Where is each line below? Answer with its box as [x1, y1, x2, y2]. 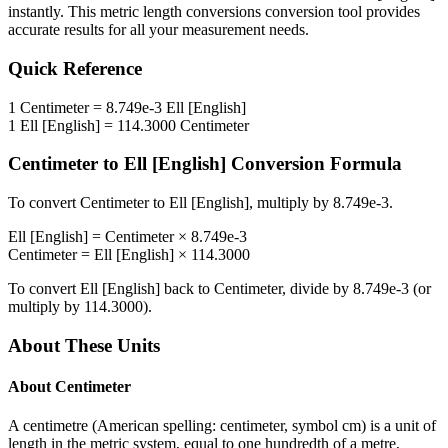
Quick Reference [8, 58, 142, 80]
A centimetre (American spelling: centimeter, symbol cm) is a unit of [8, 417, 436, 435]
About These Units [8, 334, 160, 356]
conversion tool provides [261, 3, 420, 21]
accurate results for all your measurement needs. [8, 21, 309, 39]
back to [160, 280, 214, 298]
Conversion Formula [226, 153, 402, 175]
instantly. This [8, 3, 100, 21]
